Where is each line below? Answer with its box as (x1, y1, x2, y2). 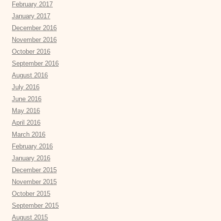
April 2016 (12, 119, 40, 127)
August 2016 (12, 72, 48, 79)
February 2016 (12, 143, 53, 150)
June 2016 (12, 95, 41, 103)
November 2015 (12, 178, 57, 186)
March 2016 (12, 131, 45, 139)
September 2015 (12, 202, 59, 210)
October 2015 (12, 190, 50, 198)
